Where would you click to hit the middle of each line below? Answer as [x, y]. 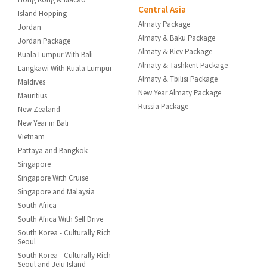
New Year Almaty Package [180, 92]
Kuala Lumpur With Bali [56, 54]
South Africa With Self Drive [61, 219]
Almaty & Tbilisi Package [178, 79]
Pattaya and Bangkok [53, 150]
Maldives [32, 82]
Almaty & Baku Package [177, 38]
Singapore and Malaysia [57, 191]
